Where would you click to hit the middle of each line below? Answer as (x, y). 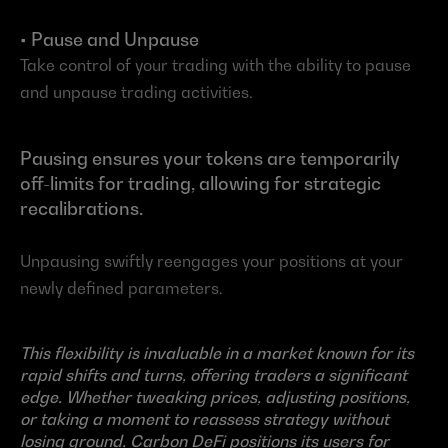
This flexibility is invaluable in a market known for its (217, 352)
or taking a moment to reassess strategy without (204, 418)
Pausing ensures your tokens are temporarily (210, 158)
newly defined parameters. (121, 287)
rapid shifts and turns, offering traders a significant (213, 374)
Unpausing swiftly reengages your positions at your (211, 260)
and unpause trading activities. (136, 91)
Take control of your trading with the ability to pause (215, 64)
